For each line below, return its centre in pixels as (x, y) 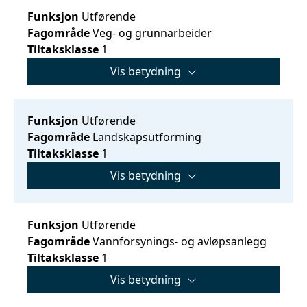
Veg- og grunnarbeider (151, 33)
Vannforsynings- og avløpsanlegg (178, 241)
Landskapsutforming (146, 137)
